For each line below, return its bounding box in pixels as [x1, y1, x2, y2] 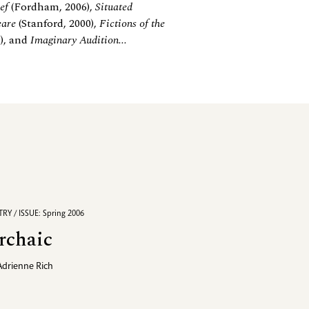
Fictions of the [99, 14, 165, 32]
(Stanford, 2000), [16, 14, 99, 32]
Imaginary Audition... [30, 31, 127, 48]
